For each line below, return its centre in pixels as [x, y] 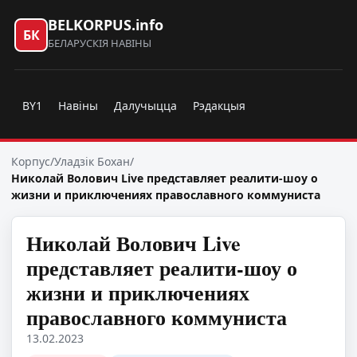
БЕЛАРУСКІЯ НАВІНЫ [100, 43]
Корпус [31, 161]
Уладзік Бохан [92, 161]
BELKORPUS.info [106, 25]
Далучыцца [145, 105]
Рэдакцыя [219, 105]
